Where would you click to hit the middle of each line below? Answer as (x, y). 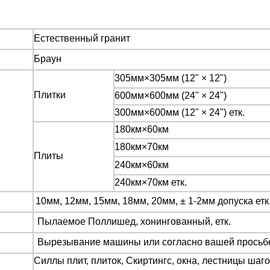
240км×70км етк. (151, 182)
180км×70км (142, 147)
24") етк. (227, 112)
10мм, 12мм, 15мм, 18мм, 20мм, (108, 201)
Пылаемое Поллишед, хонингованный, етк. (134, 221)
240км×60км (142, 165)
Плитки (50, 95)
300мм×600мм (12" (158, 112)
